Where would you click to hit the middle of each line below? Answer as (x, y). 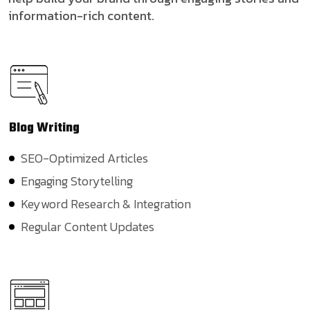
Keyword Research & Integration (106, 203)
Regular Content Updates (88, 226)
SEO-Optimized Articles (84, 158)
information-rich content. (81, 15)
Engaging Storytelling (77, 181)
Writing (58, 128)
